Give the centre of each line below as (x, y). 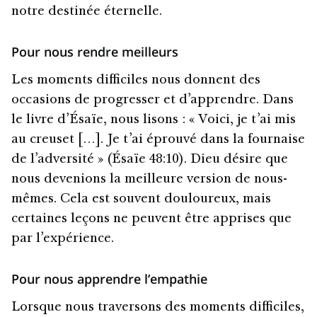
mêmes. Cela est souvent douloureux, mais (141, 199)
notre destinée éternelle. (87, 12)
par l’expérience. (63, 239)
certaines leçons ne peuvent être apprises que (151, 219)
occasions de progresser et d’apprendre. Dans (152, 100)
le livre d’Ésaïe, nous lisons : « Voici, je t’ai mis (154, 120)
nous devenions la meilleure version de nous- (149, 179)
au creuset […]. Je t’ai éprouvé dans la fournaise (158, 140)
